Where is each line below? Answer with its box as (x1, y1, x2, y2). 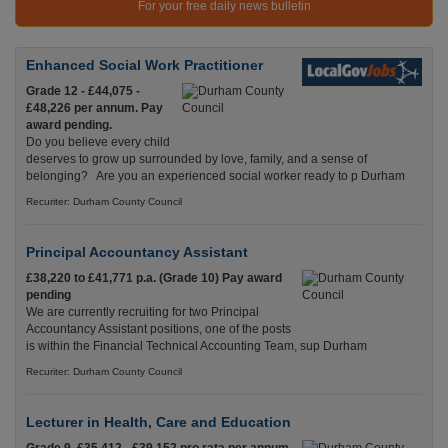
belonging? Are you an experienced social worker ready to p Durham (26, 169, 405, 184)
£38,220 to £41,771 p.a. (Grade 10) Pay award (26, 271, 282, 286)
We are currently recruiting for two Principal (26, 305, 259, 320)
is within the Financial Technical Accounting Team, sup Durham (26, 339, 367, 354)
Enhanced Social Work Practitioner (26, 57, 263, 74)
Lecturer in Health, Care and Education (26, 414, 291, 431)
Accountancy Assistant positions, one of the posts (26, 322, 291, 337)
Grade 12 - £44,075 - (26, 84, 140, 99)
